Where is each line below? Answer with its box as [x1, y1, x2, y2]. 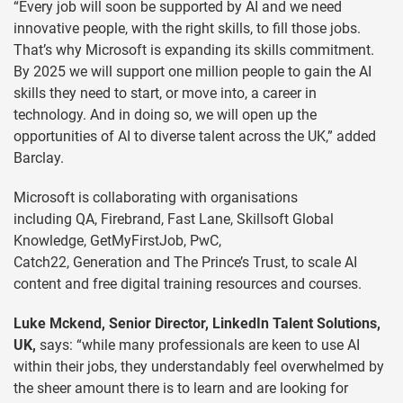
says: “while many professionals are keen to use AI [36, 336, 360, 354]
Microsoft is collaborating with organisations [13, 188, 298, 206]
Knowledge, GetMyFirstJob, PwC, [13, 231, 221, 249]
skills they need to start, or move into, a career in [13, 84, 317, 102]
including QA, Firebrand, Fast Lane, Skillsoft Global [13, 210, 334, 228]
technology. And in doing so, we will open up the [13, 105, 317, 123]
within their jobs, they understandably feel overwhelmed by [13, 357, 384, 375]
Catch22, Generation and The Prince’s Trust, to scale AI [13, 253, 357, 271]
